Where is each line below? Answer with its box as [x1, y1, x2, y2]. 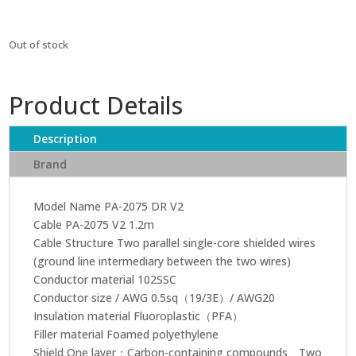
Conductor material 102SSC [33, 271, 177, 287]
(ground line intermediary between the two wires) [33, 253, 292, 269]
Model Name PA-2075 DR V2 [33, 198, 184, 214]
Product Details [9, 88, 184, 122]
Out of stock [9, 37, 69, 52]
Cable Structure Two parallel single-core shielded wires [33, 234, 316, 250]
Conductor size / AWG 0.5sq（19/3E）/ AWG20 [33, 289, 276, 305]
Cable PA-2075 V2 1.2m [33, 216, 155, 232]
